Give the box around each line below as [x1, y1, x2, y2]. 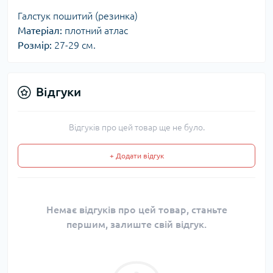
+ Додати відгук [109, 152, 164, 160]
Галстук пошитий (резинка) [18, 10, 138, 22]
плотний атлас [65, 25, 128, 37]
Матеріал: [18, 25, 65, 37]
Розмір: [18, 40, 52, 51]
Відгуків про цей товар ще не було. [68, 122, 205, 133]
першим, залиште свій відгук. [66, 219, 207, 230]
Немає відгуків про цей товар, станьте [46, 204, 227, 216]
